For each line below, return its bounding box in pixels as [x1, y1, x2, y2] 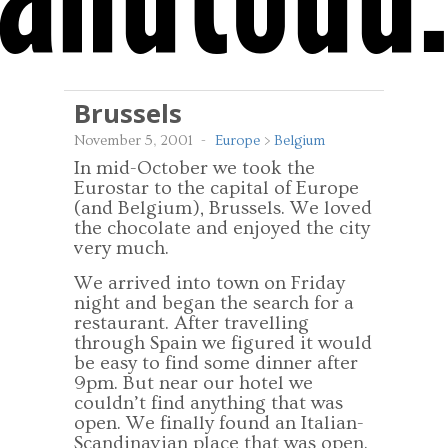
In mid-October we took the [74, 157, 315, 179]
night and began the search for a [74, 292, 354, 314]
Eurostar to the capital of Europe [74, 177, 359, 199]
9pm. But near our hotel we [74, 372, 313, 394]
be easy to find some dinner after [74, 352, 358, 374]
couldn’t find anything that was [74, 392, 343, 414]
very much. [74, 237, 169, 259]
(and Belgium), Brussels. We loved [74, 197, 372, 219]
